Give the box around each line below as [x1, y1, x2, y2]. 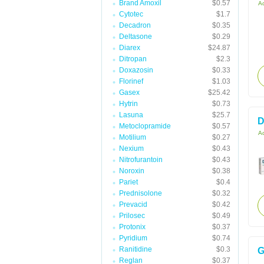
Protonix [119, 223, 146, 231]
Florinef [119, 77, 143, 85]
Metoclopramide [119, 122, 171, 130]
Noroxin [119, 167, 144, 175]
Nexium [119, 144, 144, 153]
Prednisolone [119, 189, 162, 197]
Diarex [119, 44, 140, 52]
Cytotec [119, 10, 143, 18]
